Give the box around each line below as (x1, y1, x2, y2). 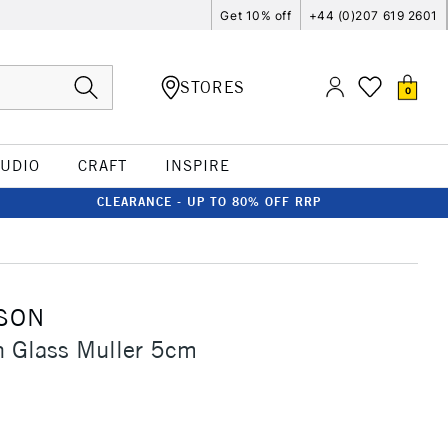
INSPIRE (164, 156, 230, 175)
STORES (180, 76, 245, 97)
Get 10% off (220, 7, 292, 23)
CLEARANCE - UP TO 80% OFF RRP (97, 194, 321, 209)
